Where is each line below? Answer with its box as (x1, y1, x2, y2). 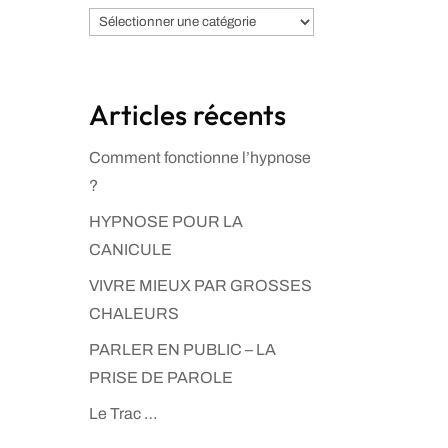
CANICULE (89, 241, 173, 258)
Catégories (88, 11, 168, 29)
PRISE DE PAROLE (89, 369, 234, 386)
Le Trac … (89, 405, 159, 422)
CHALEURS (89, 305, 180, 322)
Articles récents (89, 97, 287, 132)
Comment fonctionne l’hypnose (89, 149, 312, 166)
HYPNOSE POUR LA (89, 213, 244, 230)
